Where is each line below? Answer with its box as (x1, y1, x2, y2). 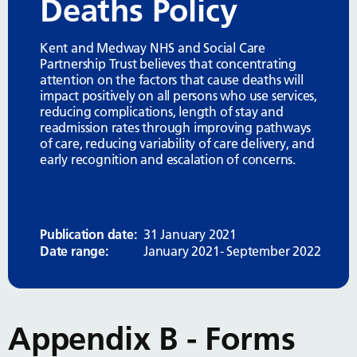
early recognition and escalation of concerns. (40, 151, 296, 167)
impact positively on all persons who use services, (40, 88, 317, 104)
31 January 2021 (143, 226, 237, 243)
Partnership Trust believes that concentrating (40, 56, 296, 72)
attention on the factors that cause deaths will (40, 72, 304, 88)
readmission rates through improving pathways (40, 120, 312, 135)
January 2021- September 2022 (143, 243, 321, 260)
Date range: (40, 243, 108, 260)
